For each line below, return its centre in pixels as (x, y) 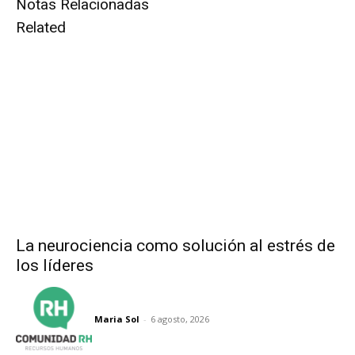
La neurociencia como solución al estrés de (176, 245)
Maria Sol (117, 319)
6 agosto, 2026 (180, 319)
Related (41, 27)
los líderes (55, 265)
